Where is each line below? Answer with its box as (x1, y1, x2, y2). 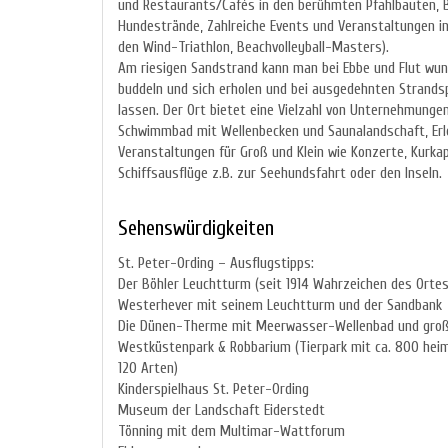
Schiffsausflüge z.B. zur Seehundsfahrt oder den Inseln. (118, 165, 442, 183)
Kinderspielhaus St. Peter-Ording (118, 381, 309, 399)
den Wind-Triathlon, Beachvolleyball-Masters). (118, 39, 389, 57)
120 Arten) (118, 360, 178, 378)
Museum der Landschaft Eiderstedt (118, 402, 325, 420)
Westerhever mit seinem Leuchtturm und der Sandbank (118, 297, 442, 315)
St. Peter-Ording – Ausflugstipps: (118, 255, 314, 273)
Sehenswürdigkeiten (118, 216, 274, 241)
